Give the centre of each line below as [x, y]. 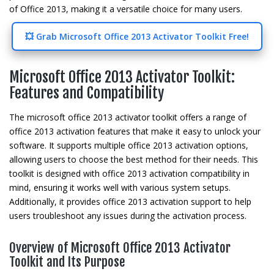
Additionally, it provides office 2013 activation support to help [130, 202]
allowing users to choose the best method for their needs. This [134, 159]
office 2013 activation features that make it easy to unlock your [135, 131]
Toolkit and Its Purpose [67, 262]
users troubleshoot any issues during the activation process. [128, 216]
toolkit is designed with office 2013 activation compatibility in [129, 173]
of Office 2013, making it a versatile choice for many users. [126, 9]
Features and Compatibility [87, 93]
